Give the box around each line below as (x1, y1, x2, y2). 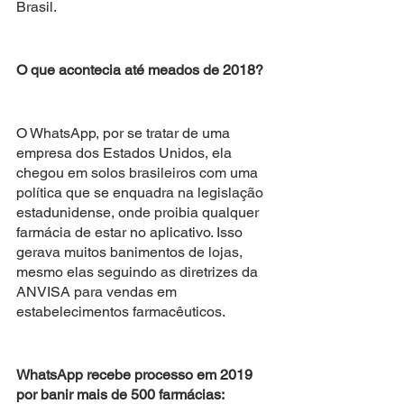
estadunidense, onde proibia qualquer (16, 203, 262, 221)
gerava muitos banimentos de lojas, (16, 243, 246, 261)
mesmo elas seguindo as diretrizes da (16, 262, 262, 280)
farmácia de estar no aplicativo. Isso (16, 223, 246, 241)
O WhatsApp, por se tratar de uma (16, 124, 234, 142)
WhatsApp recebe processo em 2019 (16, 365, 256, 383)
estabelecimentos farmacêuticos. (16, 302, 228, 320)
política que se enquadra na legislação (16, 183, 267, 201)
